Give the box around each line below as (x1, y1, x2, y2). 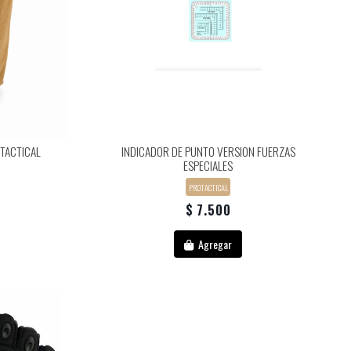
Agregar (196, 236, 233, 253)
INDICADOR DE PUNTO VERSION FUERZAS (121, 142, 295, 160)
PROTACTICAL (188, 180, 228, 194)
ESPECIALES (183, 156, 233, 174)
